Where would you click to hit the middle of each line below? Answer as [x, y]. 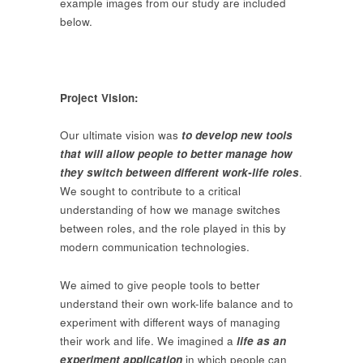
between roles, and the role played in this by [173, 228]
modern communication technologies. [155, 247]
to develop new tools [237, 135]
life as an [261, 340]
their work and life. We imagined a [148, 340]
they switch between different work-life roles [179, 173]
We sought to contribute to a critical [150, 191]
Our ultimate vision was [121, 135]
